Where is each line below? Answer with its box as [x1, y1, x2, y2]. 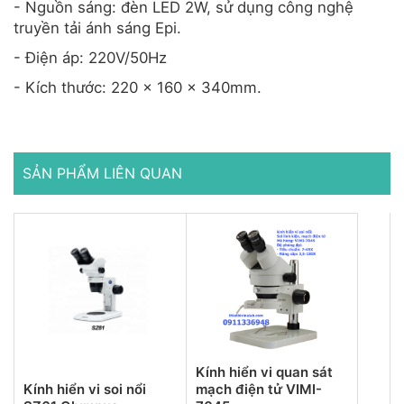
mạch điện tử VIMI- [195, 380, 322, 398]
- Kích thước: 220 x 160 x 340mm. [14, 78, 262, 96]
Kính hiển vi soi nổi [23, 380, 146, 398]
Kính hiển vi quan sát [195, 363, 333, 381]
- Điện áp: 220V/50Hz [14, 48, 167, 67]
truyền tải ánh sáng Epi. [14, 18, 181, 37]
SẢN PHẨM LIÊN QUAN [23, 163, 182, 182]
